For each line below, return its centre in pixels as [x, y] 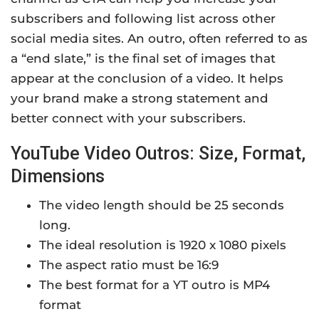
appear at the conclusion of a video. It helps [147, 78]
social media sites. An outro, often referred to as [159, 38]
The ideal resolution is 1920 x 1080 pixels [163, 245]
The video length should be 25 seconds [162, 205]
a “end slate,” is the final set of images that [143, 58]
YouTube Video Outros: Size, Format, [158, 153]
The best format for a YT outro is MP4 [155, 284]
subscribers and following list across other [143, 18]
